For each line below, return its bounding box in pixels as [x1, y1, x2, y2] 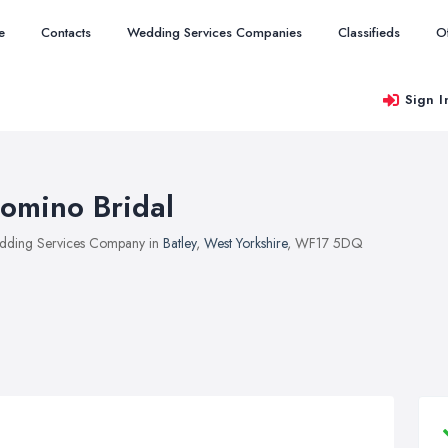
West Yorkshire [204, 233, 287, 253]
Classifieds [338, 23, 400, 42]
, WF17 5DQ [287, 233, 363, 253]
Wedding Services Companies [127, 23, 302, 42]
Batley [163, 233, 196, 253]
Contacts [41, 23, 91, 42]
